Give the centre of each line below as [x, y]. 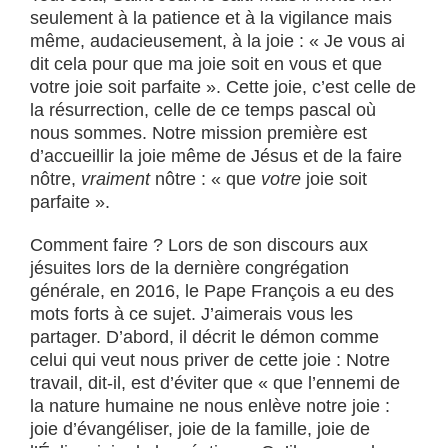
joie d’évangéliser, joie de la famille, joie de [200, 429]
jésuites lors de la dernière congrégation [189, 268]
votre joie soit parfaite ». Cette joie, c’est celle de [223, 87]
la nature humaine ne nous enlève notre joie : [210, 406]
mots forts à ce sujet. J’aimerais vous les [191, 314]
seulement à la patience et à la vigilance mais [211, 18]
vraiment [115, 179]
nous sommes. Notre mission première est [198, 133]
